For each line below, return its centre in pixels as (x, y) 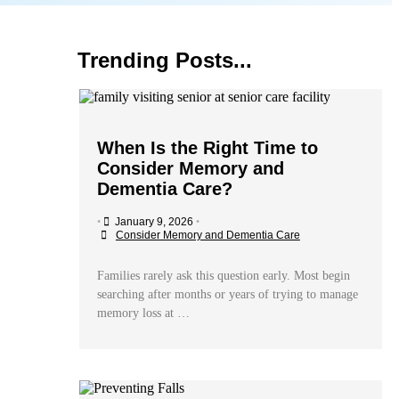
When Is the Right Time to (207, 147)
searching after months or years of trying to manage (227, 294)
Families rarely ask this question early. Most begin (223, 275)
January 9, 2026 (154, 221)
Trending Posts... (164, 60)
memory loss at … (143, 313)
